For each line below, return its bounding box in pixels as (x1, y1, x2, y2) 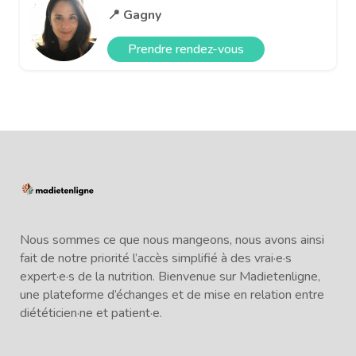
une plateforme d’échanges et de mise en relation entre (20, 285, 324, 304)
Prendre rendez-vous (128, 40, 244, 58)
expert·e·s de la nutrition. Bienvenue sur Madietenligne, (20, 267, 320, 285)
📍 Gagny (107, 6, 161, 24)
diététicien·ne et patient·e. (20, 304, 162, 322)
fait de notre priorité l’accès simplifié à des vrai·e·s (20, 249, 292, 267)
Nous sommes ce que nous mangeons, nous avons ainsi (20, 230, 324, 249)
